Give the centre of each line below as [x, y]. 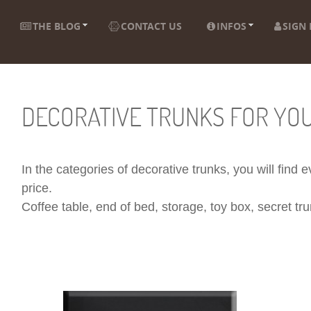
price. [36, 188]
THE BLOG [57, 27]
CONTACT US [151, 27]
